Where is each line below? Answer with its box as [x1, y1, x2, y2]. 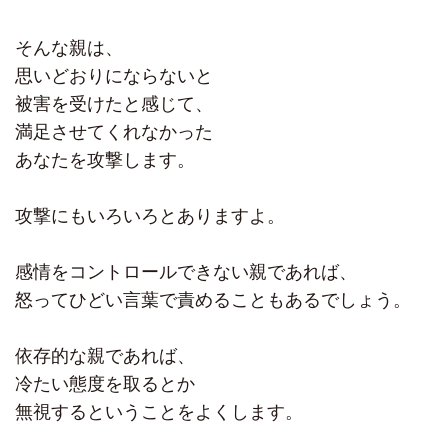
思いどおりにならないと [15, 66, 213, 87]
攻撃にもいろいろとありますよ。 [15, 206, 285, 227]
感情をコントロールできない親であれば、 [15, 262, 357, 283]
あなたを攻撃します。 [15, 150, 195, 171]
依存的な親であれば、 [15, 346, 195, 367]
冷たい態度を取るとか [15, 374, 195, 395]
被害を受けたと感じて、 [15, 94, 213, 115]
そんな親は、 [15, 38, 123, 59]
